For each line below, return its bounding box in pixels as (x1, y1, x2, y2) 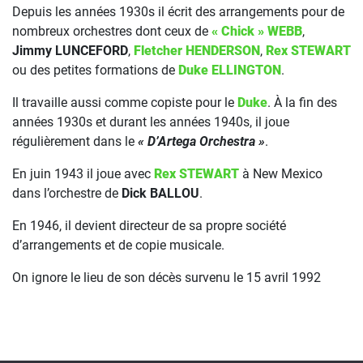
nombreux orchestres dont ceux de (12, 23, 211, 39)
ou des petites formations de (12, 62, 178, 78)
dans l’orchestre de (12, 186, 122, 201)
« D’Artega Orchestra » (138, 134, 265, 149)
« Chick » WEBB (211, 23, 302, 39)
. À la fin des (267, 95, 337, 110)
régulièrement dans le (12, 134, 138, 149)
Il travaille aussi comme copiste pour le (12, 95, 237, 110)
